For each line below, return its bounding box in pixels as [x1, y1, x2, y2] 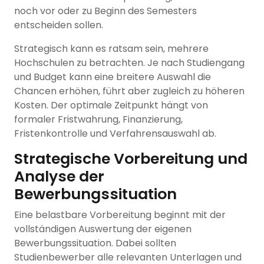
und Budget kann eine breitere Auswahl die [14, 70, 211, 84]
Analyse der [14, 166, 104, 187]
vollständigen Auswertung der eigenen [14, 222, 192, 236]
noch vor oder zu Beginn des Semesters [14, 4, 197, 18]
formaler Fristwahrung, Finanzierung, [14, 113, 183, 127]
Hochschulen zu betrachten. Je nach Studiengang [14, 56, 245, 70]
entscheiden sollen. [14, 18, 103, 32]
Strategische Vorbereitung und [14, 148, 247, 170]
